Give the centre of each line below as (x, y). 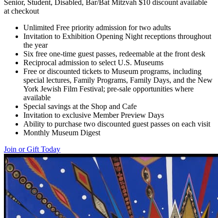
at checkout (21, 11)
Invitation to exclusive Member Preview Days (94, 115)
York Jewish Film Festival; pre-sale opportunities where (109, 89)
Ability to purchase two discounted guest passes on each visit (117, 124)
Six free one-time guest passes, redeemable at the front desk (114, 54)
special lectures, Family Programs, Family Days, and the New (118, 80)
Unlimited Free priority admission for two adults (97, 28)
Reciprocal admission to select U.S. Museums (93, 63)
